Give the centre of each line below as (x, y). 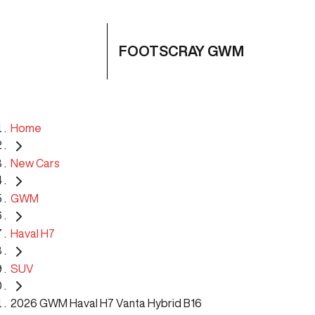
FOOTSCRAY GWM (181, 51)
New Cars (35, 163)
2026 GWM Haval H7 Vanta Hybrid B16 (106, 303)
